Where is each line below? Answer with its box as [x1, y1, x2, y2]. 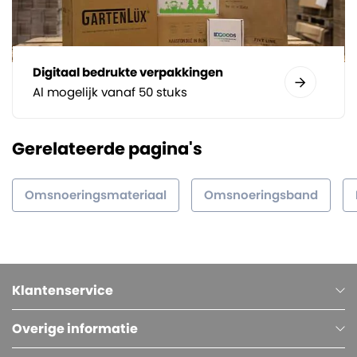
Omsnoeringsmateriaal [25, 186, 167, 203]
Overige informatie [12, 319, 138, 338]
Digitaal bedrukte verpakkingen [33, 63, 223, 80]
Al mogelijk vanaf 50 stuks [33, 83, 187, 100]
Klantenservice [12, 280, 113, 300]
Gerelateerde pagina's [12, 136, 202, 160]
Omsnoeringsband [204, 186, 318, 203]
